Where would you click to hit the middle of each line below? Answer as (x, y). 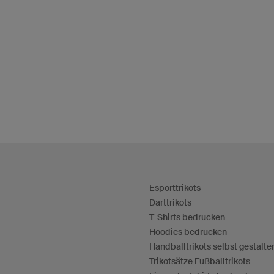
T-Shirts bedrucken (187, 217)
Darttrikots (170, 203)
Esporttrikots (175, 188)
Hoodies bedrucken (188, 232)
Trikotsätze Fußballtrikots (200, 261)
